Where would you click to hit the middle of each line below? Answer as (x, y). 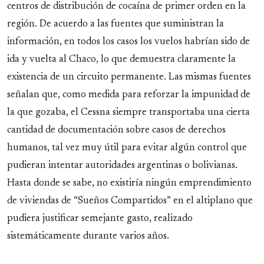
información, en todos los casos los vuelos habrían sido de (128, 42)
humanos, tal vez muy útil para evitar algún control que (127, 148)
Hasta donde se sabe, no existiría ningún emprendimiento (129, 184)
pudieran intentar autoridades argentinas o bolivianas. (122, 166)
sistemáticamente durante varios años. (88, 237)
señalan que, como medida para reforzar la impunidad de (129, 95)
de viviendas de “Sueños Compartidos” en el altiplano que (130, 201)
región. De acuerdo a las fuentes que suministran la (115, 24)
